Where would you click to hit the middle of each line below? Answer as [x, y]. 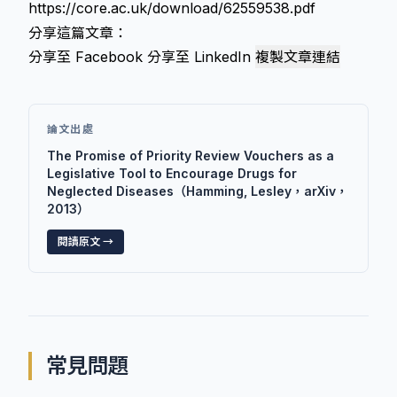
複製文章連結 [298, 57]
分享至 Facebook [86, 57]
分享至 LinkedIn [199, 57]
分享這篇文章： [78, 33]
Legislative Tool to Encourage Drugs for [172, 173]
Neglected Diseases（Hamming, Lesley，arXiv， [198, 191]
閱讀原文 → [86, 241]
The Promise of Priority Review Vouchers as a [191, 156]
